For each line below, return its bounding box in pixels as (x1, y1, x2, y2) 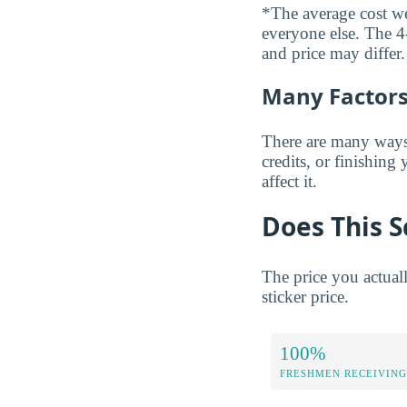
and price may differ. (262, 44, 405, 64)
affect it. (262, 171, 317, 191)
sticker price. (262, 286, 349, 306)
